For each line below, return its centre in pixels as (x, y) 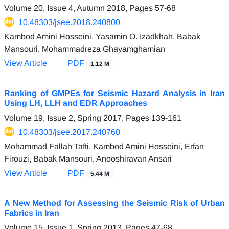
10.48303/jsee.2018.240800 (69, 22)
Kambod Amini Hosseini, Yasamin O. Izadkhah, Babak (102, 36)
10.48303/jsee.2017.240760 (69, 132)
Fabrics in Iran (32, 213)
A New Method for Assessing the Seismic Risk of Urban (114, 203)
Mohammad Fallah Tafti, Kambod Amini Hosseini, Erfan (104, 146)
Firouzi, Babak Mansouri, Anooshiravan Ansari (88, 158)
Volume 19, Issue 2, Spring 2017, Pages (78, 118)
